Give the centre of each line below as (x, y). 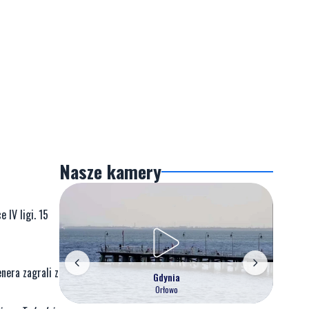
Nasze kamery (110, 171)
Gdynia (166, 277)
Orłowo (166, 289)
